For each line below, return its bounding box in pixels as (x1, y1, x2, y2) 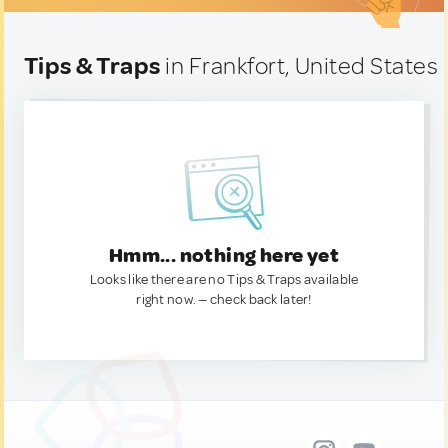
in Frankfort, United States (160, 51, 439, 81)
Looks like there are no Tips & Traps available (89, 271, 359, 288)
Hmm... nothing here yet (108, 243, 340, 268)
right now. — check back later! (136, 291, 312, 308)
